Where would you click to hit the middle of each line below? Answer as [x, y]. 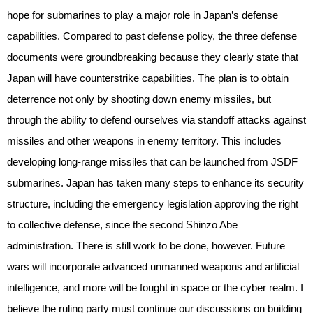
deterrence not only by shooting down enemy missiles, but [139, 99]
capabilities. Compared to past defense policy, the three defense [152, 36]
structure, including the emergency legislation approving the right [153, 204]
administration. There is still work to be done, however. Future [146, 246]
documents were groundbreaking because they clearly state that [153, 57]
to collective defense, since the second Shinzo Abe [122, 225]
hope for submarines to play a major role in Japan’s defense [143, 15]
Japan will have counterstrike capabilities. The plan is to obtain [148, 78]
